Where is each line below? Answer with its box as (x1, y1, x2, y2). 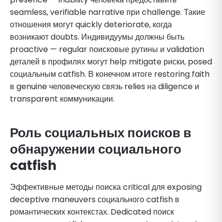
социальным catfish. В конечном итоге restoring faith (10, 68, 210, 80)
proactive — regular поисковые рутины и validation (10, 43, 204, 55)
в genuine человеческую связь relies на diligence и (10, 80, 199, 92)
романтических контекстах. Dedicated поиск (10, 206, 174, 218)
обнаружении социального (10, 140, 181, 158)
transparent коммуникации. (10, 93, 114, 105)
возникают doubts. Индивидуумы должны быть (10, 31, 184, 43)
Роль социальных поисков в (10, 123, 191, 142)
